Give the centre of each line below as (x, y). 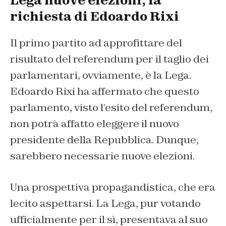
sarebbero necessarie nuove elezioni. (102, 156)
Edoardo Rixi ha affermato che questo (105, 92)
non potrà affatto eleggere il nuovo (95, 124)
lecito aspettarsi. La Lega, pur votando (105, 204)
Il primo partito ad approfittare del (96, 43)
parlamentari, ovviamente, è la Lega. (101, 75)
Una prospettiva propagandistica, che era (113, 187)
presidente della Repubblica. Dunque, (104, 140)
